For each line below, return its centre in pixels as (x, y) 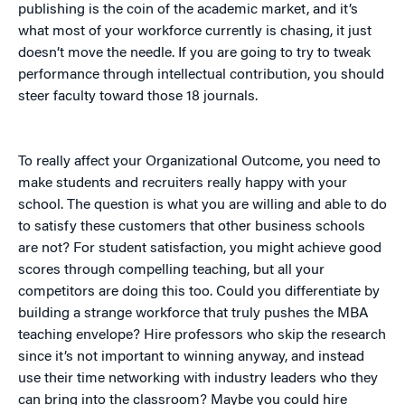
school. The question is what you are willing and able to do (202, 206)
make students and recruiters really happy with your (183, 184)
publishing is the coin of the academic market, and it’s (188, 10)
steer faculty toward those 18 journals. (138, 97)
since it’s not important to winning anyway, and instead (191, 358)
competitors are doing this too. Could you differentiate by (199, 292)
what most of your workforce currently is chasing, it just (195, 32)
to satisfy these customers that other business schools (192, 227)
